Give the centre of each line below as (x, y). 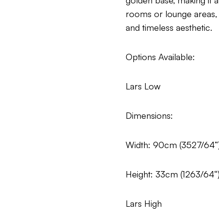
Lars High (144, 204)
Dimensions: (150, 116)
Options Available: (161, 57)
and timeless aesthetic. (169, 28)
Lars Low (143, 86)
